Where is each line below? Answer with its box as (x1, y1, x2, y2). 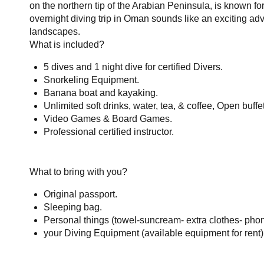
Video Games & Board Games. (44, 114, 172, 124)
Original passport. (44, 189, 117, 199)
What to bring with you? (29, 167, 127, 177)
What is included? (29, 39, 104, 49)
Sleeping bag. (44, 202, 102, 212)
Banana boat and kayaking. (44, 88, 158, 98)
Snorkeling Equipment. (44, 75, 139, 85)
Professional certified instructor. (44, 127, 174, 137)
